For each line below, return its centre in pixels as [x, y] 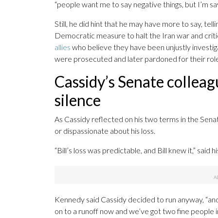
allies [63, 47]
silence [78, 100]
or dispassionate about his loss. [105, 131]
